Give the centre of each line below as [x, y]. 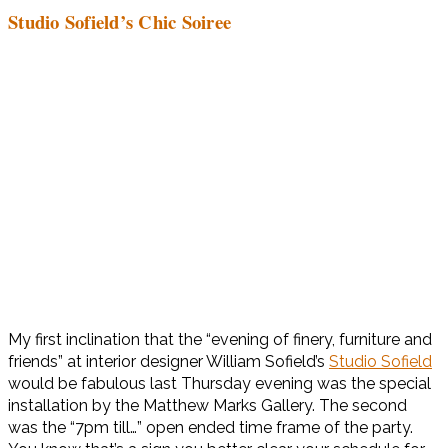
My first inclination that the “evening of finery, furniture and [220, 340]
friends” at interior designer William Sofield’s [168, 362]
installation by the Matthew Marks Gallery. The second [207, 406]
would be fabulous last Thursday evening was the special [219, 384]
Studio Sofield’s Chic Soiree [119, 21]
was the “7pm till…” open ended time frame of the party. [210, 428]
